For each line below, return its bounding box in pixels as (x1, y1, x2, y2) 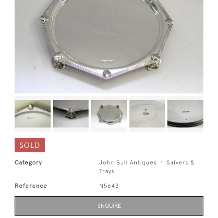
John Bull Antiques (99, 159, 157, 166)
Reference (15, 182, 47, 189)
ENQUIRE (97, 202, 121, 209)
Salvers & (167, 159, 195, 166)
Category (15, 159, 42, 166)
